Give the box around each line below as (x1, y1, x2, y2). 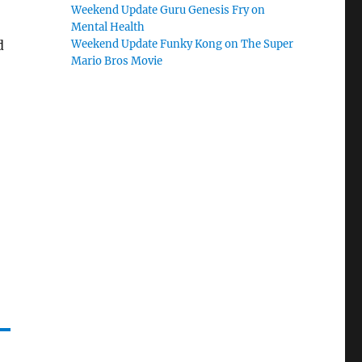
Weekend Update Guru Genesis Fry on (71, 3, 266, 17)
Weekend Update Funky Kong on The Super (71, 37, 294, 51)
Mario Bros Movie (71, 54, 163, 68)
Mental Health (71, 20, 145, 34)
